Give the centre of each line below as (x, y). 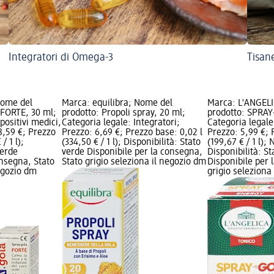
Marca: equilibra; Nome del (117, 103)
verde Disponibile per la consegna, (132, 152)
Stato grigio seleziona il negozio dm (134, 162)
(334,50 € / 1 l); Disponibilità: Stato (131, 142)
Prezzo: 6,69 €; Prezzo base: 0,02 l (132, 132)
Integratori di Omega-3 (61, 57)
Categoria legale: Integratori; (120, 123)
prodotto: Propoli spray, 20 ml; (123, 113)
